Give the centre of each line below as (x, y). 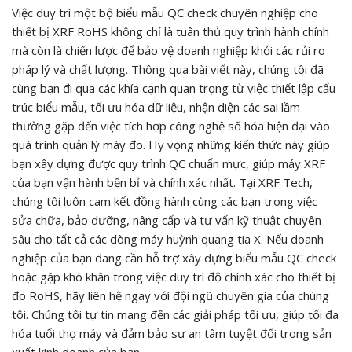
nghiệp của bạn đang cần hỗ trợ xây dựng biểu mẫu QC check (174, 257)
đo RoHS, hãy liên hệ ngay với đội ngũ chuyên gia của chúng (170, 295)
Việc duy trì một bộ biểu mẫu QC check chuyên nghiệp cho (165, 12)
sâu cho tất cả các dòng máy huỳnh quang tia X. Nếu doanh (168, 238)
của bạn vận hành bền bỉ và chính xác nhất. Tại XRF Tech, (162, 182)
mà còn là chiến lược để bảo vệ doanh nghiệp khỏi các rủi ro (169, 50)
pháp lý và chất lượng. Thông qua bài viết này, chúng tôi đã (168, 69)
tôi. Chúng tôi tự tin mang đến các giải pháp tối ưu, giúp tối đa (175, 314)
